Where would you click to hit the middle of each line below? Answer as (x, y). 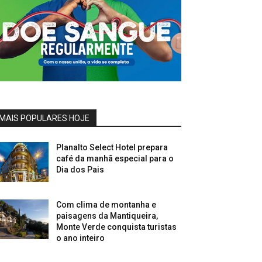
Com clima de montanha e (106, 205)
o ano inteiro (81, 238)
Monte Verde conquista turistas (117, 227)
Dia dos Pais (80, 170)
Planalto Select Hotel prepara (112, 148)
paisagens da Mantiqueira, (107, 216)
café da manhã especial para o (115, 159)
